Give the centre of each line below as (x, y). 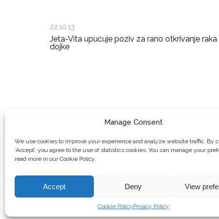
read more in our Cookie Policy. (55, 159)
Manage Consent (133, 122)
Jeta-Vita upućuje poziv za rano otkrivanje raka (133, 39)
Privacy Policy (151, 206)
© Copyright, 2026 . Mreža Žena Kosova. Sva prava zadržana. (116, 196)
